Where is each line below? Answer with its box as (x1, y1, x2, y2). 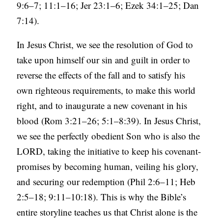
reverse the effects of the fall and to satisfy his (17, 69, 186, 82)
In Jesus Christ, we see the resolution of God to (17, 38, 193, 51)
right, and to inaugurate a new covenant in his (17, 99, 188, 112)
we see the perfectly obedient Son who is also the (17, 130, 200, 142)
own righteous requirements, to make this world (17, 84, 196, 97)
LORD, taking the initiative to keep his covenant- (17, 145, 201, 158)
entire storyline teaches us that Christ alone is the (17, 206, 198, 219)
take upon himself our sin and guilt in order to (17, 54, 191, 66)
